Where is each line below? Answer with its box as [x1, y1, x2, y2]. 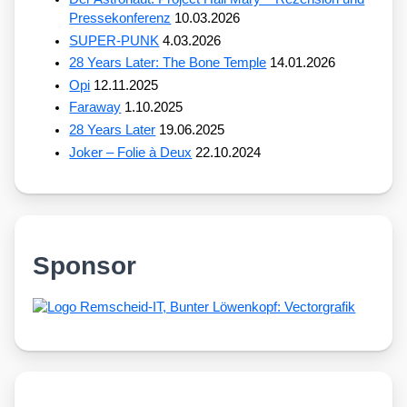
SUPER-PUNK [69, 33, 160, 48]
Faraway [69, 100, 122, 115]
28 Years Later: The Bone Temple [69, 55, 267, 71]
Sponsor [33, 251, 137, 280]
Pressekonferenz [69, 10, 172, 25]
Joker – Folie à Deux [69, 144, 193, 160]
